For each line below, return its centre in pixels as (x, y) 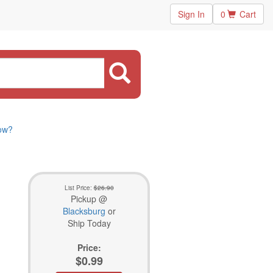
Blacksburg (84, 211)
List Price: (79, 188)
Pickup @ (89, 199)
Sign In (191, 14)
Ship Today (89, 223)
